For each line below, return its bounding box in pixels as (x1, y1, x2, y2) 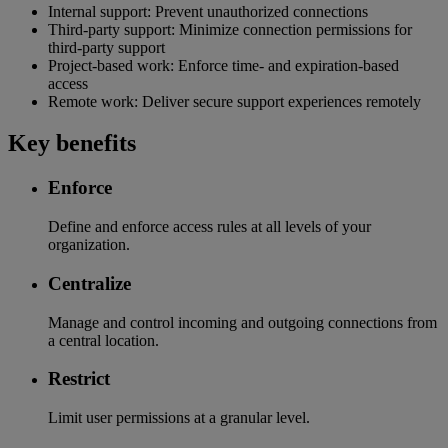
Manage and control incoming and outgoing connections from (48, 313, 437, 331)
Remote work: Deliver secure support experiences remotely (48, 92, 421, 110)
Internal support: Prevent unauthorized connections (48, 2, 368, 20)
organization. (48, 236, 130, 254)
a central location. (48, 331, 159, 349)
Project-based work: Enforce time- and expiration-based (48, 56, 399, 74)
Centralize (48, 272, 131, 294)
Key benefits (8, 130, 136, 157)
